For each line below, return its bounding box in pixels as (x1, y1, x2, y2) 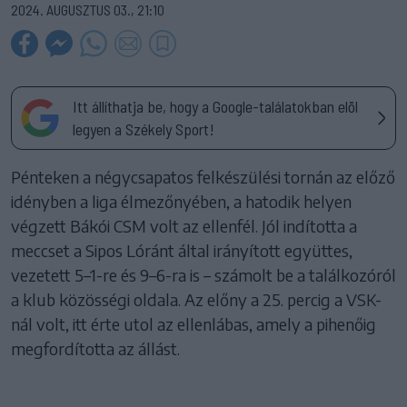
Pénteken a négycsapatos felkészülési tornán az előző (11, 165, 395, 187)
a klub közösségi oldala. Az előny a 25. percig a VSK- (11, 288, 382, 310)
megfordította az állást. (11, 337, 180, 359)
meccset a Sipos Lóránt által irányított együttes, (11, 239, 352, 261)
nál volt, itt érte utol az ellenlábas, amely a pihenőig (11, 313, 376, 334)
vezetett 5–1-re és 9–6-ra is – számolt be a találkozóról (11, 263, 396, 285)
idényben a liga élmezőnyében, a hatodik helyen (11, 190, 352, 212)
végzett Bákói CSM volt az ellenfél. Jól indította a (11, 214, 357, 236)
